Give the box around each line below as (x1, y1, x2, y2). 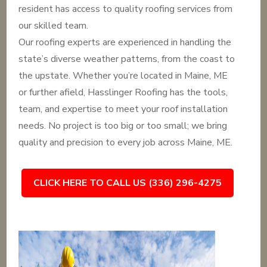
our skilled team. (18, 19, 89, 32)
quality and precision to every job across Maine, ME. (18, 136, 233, 149)
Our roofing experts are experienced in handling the (18, 36, 232, 49)
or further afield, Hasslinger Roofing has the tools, (18, 86, 228, 99)
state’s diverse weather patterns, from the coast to (18, 52, 235, 66)
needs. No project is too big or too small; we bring (18, 119, 228, 132)
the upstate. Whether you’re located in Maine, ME (18, 69, 228, 82)
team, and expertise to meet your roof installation (18, 103, 228, 116)
